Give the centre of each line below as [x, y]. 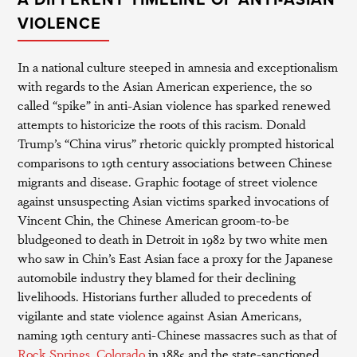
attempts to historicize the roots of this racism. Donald [162, 124]
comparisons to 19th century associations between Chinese [175, 162]
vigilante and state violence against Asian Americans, [160, 315]
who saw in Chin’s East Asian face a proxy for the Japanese [176, 258]
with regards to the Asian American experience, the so [165, 86]
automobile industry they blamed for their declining [157, 277]
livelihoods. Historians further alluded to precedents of [165, 296]
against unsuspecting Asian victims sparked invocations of [174, 200]
